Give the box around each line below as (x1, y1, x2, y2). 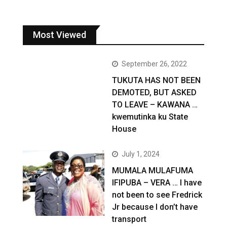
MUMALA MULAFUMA (112, 165, 194, 175)
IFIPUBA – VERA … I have (112, 177, 202, 187)
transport (112, 214, 147, 224)
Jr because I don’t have (112, 202, 198, 212)
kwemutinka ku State (112, 111, 188, 122)
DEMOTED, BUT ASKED (112, 87, 197, 97)
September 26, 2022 (122, 59, 187, 68)
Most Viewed (33, 29, 86, 40)
